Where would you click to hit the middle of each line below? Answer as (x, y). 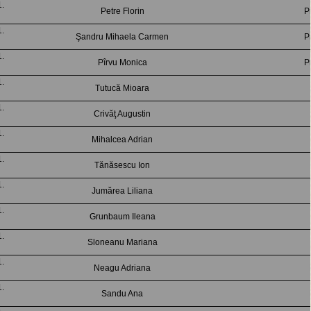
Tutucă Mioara (122, 88)
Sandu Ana (122, 294)
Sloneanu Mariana (122, 242)
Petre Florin (122, 11)
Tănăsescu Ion (122, 165)
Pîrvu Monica (122, 62)
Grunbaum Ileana (122, 217)
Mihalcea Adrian (122, 140)
